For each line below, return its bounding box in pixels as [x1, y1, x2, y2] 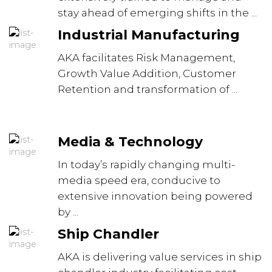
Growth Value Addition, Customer [58, 67, 236, 80]
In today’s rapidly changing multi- [58, 158, 235, 171]
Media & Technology [58, 134, 203, 150]
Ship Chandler [58, 226, 159, 242]
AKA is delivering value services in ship [58, 251, 262, 263]
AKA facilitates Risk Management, [58, 52, 235, 64]
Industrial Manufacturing [58, 27, 240, 43]
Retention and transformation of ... [58, 83, 237, 95]
